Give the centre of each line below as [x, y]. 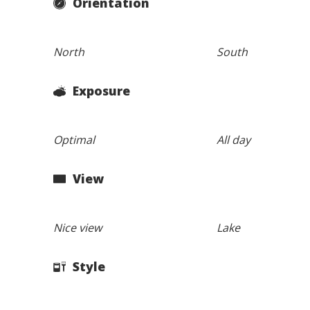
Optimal [74, 139]
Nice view [78, 227]
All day [233, 139]
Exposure [100, 91]
